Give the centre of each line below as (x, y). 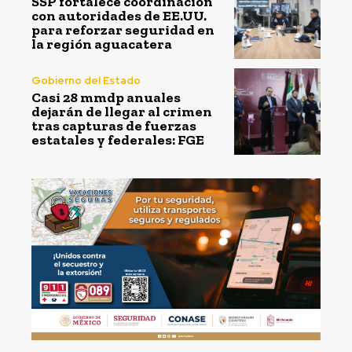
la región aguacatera (102, 44)
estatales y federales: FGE (118, 140)
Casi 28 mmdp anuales (106, 98)
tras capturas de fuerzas (114, 126)
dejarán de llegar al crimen (122, 112)
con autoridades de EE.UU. (119, 16)
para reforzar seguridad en (123, 30)
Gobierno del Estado (86, 81)
